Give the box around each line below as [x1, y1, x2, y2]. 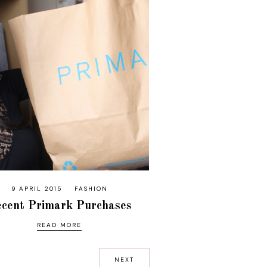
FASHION [74, 184, 108, 193]
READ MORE [37, 221, 82, 229]
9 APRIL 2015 [11, 184, 63, 193]
